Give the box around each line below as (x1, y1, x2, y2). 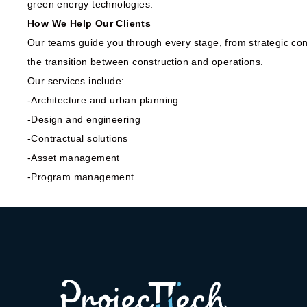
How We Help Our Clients (27, 18, 151, 29)
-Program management (27, 171, 134, 182)
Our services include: (27, 75, 125, 86)
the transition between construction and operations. (27, 56, 264, 67)
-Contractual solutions (27, 133, 128, 144)
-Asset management (27, 152, 120, 163)
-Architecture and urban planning (27, 95, 179, 106)
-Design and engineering (27, 114, 141, 125)
